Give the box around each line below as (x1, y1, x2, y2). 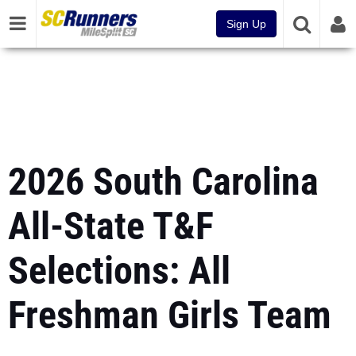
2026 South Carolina (8, 159, 319, 204)
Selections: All (8, 248, 230, 293)
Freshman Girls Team (8, 292, 331, 338)
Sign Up (226, 17, 266, 30)
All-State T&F (8, 203, 214, 249)
